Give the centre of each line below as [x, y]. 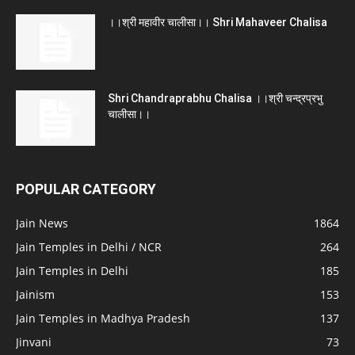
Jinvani [34, 342]
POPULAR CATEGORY [86, 189]
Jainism [35, 295]
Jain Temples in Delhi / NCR [89, 247]
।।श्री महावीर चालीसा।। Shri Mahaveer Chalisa [218, 23]
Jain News [42, 223]
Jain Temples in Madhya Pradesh [103, 319]
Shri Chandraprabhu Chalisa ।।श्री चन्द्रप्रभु [215, 99]
